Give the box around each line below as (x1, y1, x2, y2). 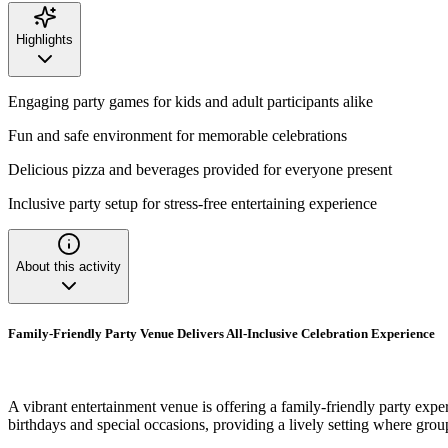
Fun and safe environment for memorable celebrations (8, 126, 347, 144)
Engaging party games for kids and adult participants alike (8, 92, 373, 110)
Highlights (16, 31, 73, 47)
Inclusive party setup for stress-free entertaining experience (8, 194, 377, 212)
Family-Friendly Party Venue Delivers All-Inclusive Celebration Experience (8, 326, 435, 342)
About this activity (16, 258, 121, 274)
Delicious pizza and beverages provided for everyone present (8, 160, 392, 178)
